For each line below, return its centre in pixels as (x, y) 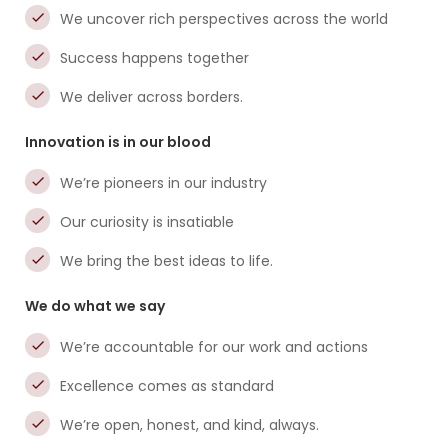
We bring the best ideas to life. (166, 261)
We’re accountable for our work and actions (214, 347)
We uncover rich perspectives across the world (224, 19)
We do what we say (95, 306)
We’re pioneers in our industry (163, 183)
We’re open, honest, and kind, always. (189, 425)
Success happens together (154, 58)
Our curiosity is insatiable (147, 222)
